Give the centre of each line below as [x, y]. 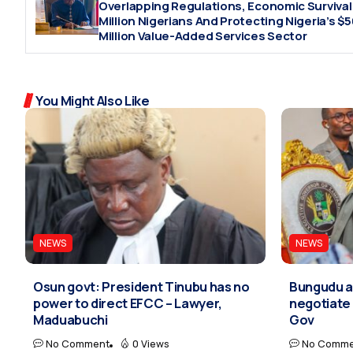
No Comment [78, 343]
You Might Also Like [93, 101]
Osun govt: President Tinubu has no [141, 286]
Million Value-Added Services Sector [203, 36]
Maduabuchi [71, 319]
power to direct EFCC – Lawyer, [128, 303]
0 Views [151, 343]
